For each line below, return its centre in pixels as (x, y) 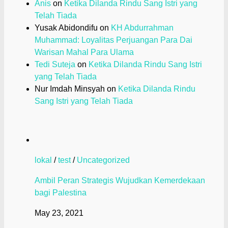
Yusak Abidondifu (66, 28)
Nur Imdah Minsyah (70, 89)
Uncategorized (103, 160)
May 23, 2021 (59, 213)
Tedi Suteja (55, 65)
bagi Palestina (61, 193)
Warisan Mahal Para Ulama (84, 52)
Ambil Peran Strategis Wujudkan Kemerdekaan (120, 181)
